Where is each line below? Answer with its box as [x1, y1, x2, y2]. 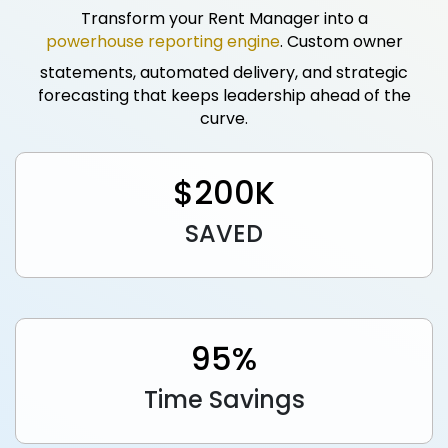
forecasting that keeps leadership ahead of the [37, 84, 411, 107]
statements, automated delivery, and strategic [40, 61, 408, 84]
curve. [200, 107, 248, 130]
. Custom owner [279, 30, 403, 53]
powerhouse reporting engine [45, 30, 280, 53]
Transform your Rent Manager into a [80, 7, 368, 30]
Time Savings [143, 383, 305, 416]
